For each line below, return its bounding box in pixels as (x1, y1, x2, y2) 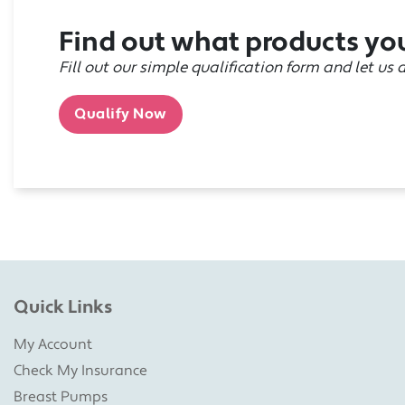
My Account (14, 334, 92, 353)
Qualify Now (74, 105, 167, 124)
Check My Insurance (14, 361, 147, 380)
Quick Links (14, 295, 112, 319)
